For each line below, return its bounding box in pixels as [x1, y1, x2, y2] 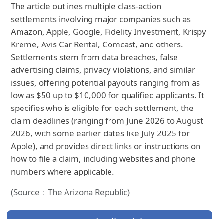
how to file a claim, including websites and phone [11, 153, 196, 165]
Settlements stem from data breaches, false [11, 51, 178, 63]
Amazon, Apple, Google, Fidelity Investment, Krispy [11, 26, 207, 38]
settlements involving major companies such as [11, 13, 191, 25]
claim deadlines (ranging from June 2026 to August [11, 115, 204, 127]
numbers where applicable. [11, 166, 115, 177]
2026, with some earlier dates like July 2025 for [11, 128, 190, 139]
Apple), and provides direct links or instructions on [11, 140, 201, 152]
